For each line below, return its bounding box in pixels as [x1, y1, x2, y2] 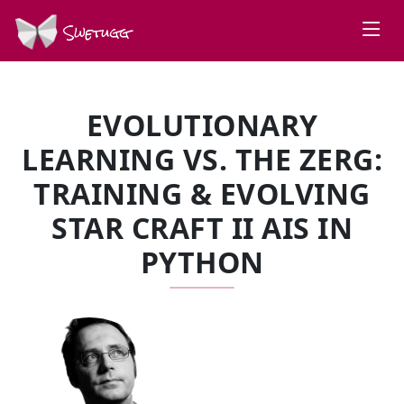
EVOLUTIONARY [86, 106, 318, 144]
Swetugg [58, 17, 130, 48]
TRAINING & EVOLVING [33, 174, 371, 213]
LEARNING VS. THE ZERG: [22, 140, 382, 179]
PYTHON [140, 243, 264, 281]
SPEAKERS [21, 299, 165, 338]
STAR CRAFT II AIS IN [51, 208, 353, 247]
